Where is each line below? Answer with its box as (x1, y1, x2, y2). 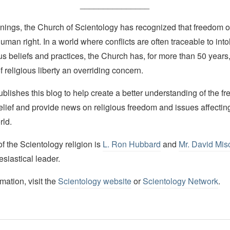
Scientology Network (142, 175, 218, 187)
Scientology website (57, 175, 131, 187)
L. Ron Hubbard (102, 138, 161, 150)
